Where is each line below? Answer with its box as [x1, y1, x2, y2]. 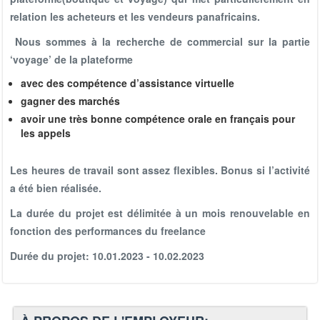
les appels [21, 126, 71, 140]
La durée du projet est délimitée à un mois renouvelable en [10, 206, 310, 220]
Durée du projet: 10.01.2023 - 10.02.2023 [10, 249, 205, 263]
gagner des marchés [21, 94, 121, 108]
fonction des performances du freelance [10, 224, 206, 238]
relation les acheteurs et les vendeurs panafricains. [10, 9, 261, 24]
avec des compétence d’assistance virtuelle [21, 76, 235, 90]
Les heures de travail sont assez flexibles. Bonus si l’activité [10, 163, 310, 177]
